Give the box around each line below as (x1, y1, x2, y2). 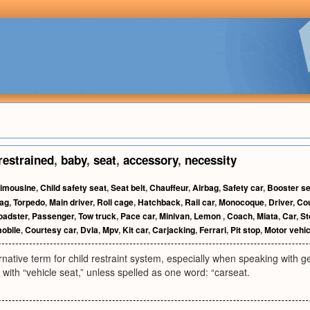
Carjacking (152, 224, 195, 236)
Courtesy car (25, 224, 76, 236)
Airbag (192, 181, 219, 194)
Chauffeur (149, 181, 188, 194)
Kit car (122, 224, 148, 236)
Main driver (49, 196, 93, 208)
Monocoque (219, 196, 264, 208)
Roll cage (97, 196, 134, 208)
